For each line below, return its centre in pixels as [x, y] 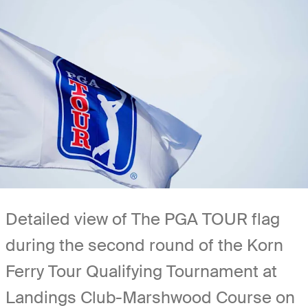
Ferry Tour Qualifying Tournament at [141, 271]
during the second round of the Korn [144, 245]
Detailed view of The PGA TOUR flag [143, 219]
